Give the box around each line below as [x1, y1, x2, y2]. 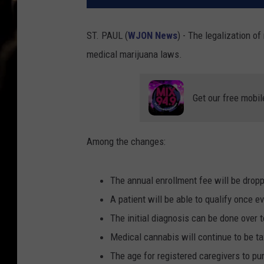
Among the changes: [87, 135, 166, 147]
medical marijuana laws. [87, 48, 182, 60]
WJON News [128, 29, 177, 41]
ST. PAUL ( [87, 29, 128, 41]
